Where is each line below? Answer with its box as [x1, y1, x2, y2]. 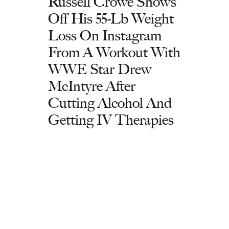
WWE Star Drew [48, 60, 152, 78]
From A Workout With [48, 43, 180, 61]
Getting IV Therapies [48, 111, 174, 128]
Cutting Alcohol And [48, 94, 172, 111]
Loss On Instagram [48, 27, 162, 44]
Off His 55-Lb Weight [48, 10, 174, 27]
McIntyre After [48, 77, 135, 95]
